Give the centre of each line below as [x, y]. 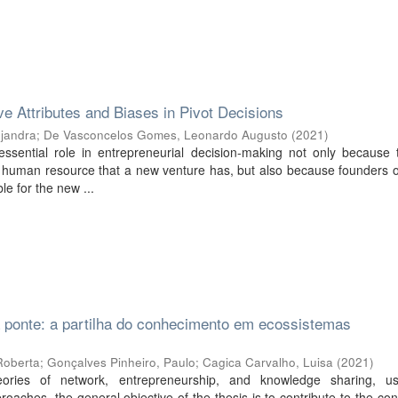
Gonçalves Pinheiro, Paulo [122, 362]
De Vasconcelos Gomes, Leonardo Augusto [166, 135]
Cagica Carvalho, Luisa [268, 362]
